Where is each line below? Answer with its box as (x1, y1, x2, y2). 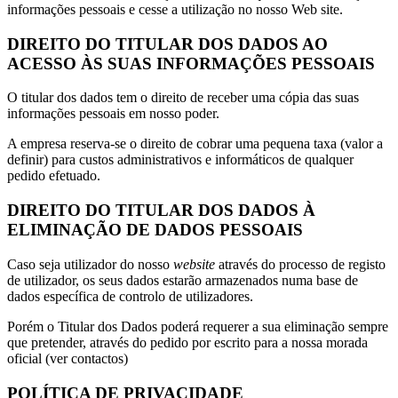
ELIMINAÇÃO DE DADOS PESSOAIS (7, 220, 303, 240)
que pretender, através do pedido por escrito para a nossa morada (7, 334, 368, 350)
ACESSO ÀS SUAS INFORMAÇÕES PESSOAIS (7, 53, 375, 73)
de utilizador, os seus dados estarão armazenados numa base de (7, 272, 358, 288)
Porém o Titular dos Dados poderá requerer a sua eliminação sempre (7, 318, 388, 334)
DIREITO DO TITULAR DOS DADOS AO (7, 34, 328, 53)
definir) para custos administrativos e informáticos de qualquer (7, 152, 354, 168)
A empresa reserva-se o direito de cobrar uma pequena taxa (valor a (7, 136, 383, 152)
